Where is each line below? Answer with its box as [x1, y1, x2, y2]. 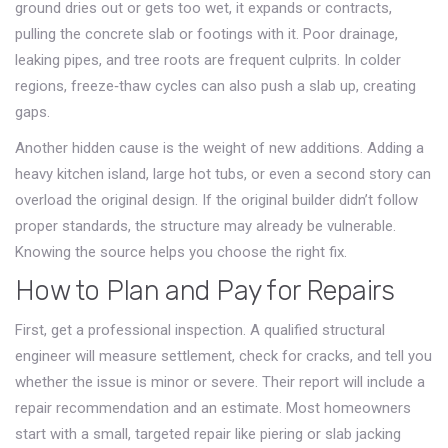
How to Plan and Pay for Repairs [15, 275, 395, 307]
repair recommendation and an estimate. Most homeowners [15, 399, 411, 417]
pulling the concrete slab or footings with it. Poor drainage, [15, 25, 398, 43]
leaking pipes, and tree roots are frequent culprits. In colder [15, 51, 401, 69]
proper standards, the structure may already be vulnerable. [15, 217, 396, 235]
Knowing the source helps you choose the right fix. [15, 243, 347, 261]
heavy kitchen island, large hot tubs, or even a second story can [15, 165, 431, 183]
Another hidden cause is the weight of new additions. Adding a [15, 139, 424, 157]
